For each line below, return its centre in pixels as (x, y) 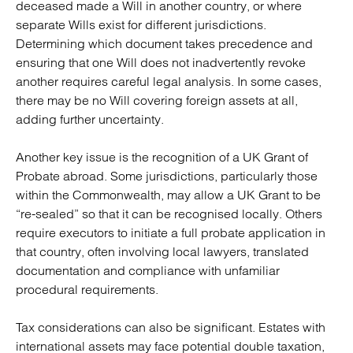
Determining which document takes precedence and (164, 43)
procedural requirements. (87, 289)
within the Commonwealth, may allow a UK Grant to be (168, 195)
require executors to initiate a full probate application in (171, 232)
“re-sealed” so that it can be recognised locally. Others (169, 214)
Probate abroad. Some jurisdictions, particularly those (167, 176)
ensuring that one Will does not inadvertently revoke (161, 62)
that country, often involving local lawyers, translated (162, 251)
